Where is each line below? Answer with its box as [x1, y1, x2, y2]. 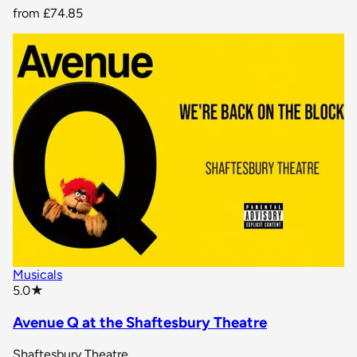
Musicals [13, 267, 62, 283]
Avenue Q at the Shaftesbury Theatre [13, 313, 267, 332]
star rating [43, 281, 100, 297]
